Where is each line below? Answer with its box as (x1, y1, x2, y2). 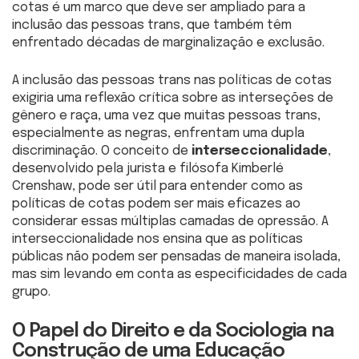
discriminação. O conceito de (12, 143, 192, 158)
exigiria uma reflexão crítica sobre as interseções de (12, 91, 333, 105)
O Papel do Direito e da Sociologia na (12, 321, 334, 341)
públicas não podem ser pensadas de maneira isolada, (12, 249, 341, 264)
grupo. (12, 284, 50, 299)
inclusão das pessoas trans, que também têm (12, 18, 292, 32)
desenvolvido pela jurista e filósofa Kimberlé (12, 161, 284, 175)
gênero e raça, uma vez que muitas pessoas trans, (12, 108, 321, 123)
